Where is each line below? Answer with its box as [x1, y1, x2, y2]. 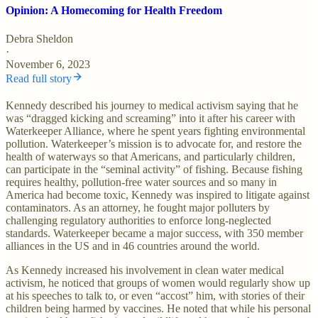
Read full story [6, 72, 72, 84]
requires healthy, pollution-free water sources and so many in [6, 175, 277, 188]
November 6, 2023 [6, 57, 90, 70]
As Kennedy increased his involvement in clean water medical [6, 263, 284, 276]
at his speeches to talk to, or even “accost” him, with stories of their [6, 289, 305, 302]
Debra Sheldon [6, 32, 73, 45]
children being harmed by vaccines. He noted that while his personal [6, 302, 311, 314]
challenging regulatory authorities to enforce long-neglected [6, 214, 271, 226]
